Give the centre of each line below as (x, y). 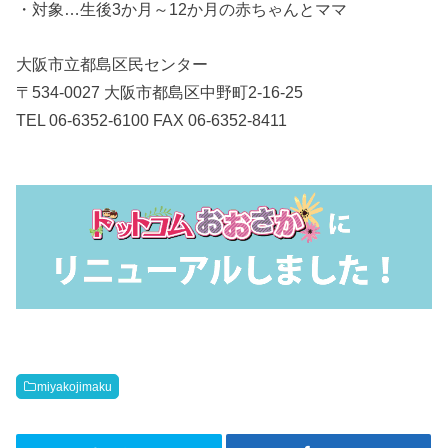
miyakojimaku (75, 386)
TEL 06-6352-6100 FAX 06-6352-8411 (152, 119)
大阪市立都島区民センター (112, 63)
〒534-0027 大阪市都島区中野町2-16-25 (160, 91)
